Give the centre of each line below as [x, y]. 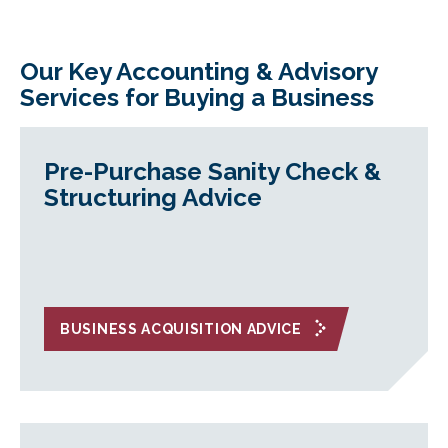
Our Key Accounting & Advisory [198, 71]
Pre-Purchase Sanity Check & [212, 171]
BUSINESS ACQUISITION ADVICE [181, 329]
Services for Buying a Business [197, 97]
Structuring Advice [153, 197]
